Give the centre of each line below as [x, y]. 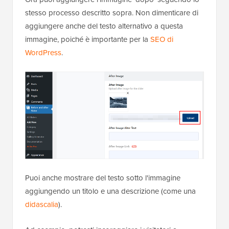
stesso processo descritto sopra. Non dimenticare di [112, 12]
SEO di [162, 39]
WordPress [43, 52]
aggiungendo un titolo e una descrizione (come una [110, 191]
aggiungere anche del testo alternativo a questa [104, 26]
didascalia [42, 204]
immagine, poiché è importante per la [88, 39]
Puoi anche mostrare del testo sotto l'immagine [103, 177]
